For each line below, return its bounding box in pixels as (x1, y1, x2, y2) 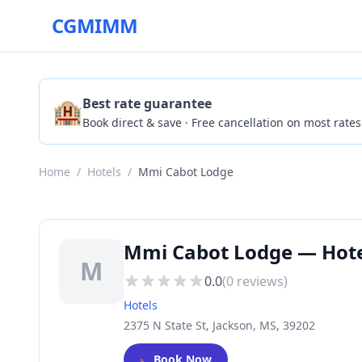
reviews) (234, 272, 288, 290)
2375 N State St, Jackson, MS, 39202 (124, 318, 315, 333)
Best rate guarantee (82, 95, 212, 112)
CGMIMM (52, 12, 138, 39)
